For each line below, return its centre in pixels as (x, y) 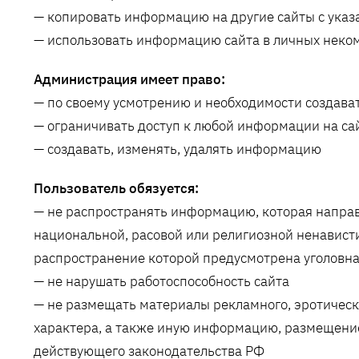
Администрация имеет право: (129, 80)
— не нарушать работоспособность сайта (161, 282)
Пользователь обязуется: (116, 189)
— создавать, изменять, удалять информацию (177, 149)
